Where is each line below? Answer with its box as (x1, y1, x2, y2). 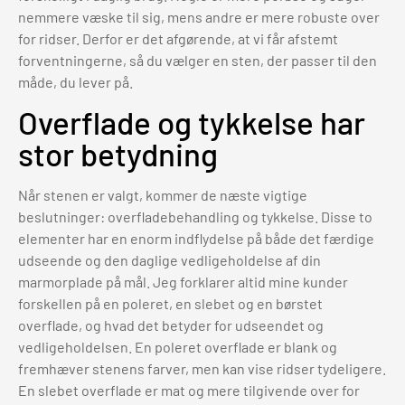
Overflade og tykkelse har (18, 102, 365, 141)
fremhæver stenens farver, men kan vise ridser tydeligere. (18, 359, 386, 377)
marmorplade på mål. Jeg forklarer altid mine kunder (18, 272, 348, 290)
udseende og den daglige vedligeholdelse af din (18, 250, 321, 268)
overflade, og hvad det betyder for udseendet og (18, 316, 324, 334)
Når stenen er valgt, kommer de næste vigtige (18, 185, 307, 203)
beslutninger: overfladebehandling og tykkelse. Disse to (18, 207, 372, 225)
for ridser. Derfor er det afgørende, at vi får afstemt (18, 30, 338, 48)
